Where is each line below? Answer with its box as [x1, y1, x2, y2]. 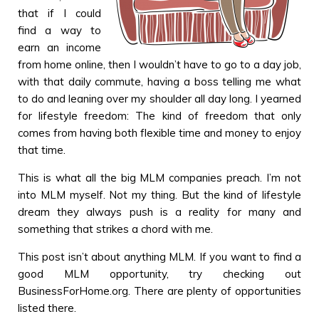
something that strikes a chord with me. [18, 221, 213, 236]
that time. [18, 142, 66, 157]
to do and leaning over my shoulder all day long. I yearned [18, 91, 301, 105]
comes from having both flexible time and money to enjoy [18, 125, 301, 140]
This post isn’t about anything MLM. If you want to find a [18, 249, 301, 263]
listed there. [18, 300, 76, 315]
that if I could [18, 6, 101, 20]
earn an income [18, 40, 101, 54]
